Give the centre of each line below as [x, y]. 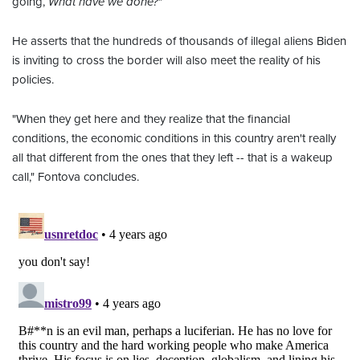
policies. [33, 80]
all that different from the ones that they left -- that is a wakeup [172, 158]
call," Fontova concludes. [76, 177]
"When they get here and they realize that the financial [151, 119]
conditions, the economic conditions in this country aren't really [174, 139]
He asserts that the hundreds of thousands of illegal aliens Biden [179, 41]
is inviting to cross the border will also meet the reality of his [166, 61]
